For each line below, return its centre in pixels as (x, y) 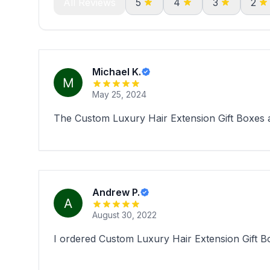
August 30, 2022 (124, 215)
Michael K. (117, 72)
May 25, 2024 (119, 94)
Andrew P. (116, 192)
